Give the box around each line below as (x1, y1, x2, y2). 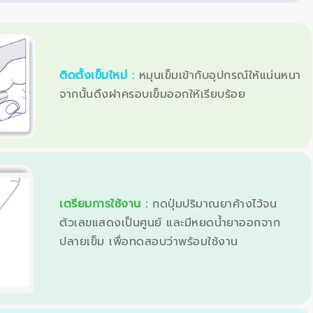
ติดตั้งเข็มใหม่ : (59, 66, 139, 84)
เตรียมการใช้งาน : (59, 196, 152, 213)
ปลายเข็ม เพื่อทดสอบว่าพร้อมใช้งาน (59, 233, 238, 251)
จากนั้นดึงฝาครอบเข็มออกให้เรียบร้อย (59, 85, 245, 103)
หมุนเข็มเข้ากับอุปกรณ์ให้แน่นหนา (138, 66, 301, 84)
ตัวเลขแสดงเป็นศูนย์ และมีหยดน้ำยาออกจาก (59, 214, 280, 232)
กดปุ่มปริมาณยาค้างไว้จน (152, 196, 277, 213)
